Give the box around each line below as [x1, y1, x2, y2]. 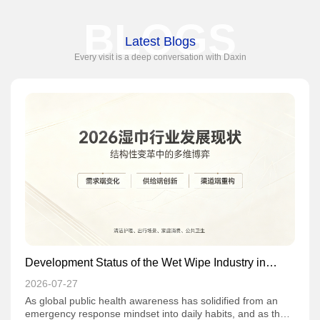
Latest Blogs [124, 34, 196, 49]
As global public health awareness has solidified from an [25, 294, 278, 306]
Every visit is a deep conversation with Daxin [74, 51, 246, 62]
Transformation [25, 284, 101, 297]
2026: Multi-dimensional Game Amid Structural [25, 270, 261, 283]
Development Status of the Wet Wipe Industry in [25, 256, 266, 269]
